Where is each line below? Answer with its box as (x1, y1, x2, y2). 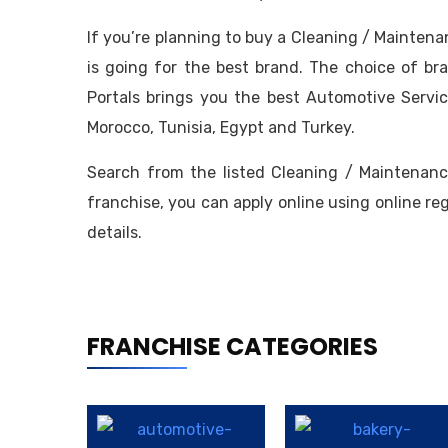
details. (87, 222, 142, 242)
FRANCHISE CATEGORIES (87, 329, 378, 363)
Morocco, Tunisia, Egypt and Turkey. (87, 117, 355, 137)
